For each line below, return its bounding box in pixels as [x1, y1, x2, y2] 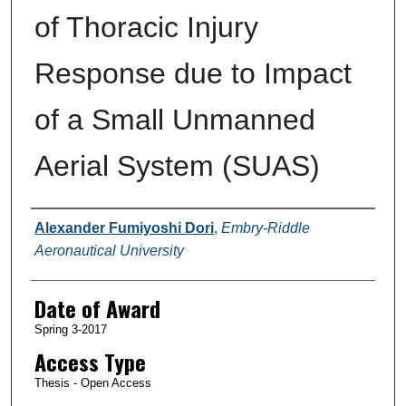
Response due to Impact [34, 56, 352, 90]
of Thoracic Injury [34, 10, 258, 43]
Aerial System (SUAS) [34, 149, 320, 182]
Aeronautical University [34, 242, 184, 258]
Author [30, 208, 83, 242]
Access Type [34, 344, 146, 378]
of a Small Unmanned [34, 102, 315, 136]
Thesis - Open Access [34, 375, 151, 390]
